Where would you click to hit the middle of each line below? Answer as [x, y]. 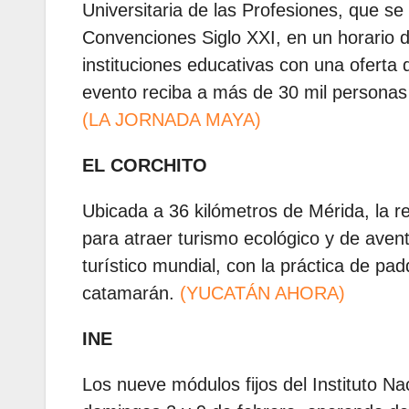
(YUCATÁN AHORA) [262, 294]
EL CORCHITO [145, 166]
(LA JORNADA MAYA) [172, 120]
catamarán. [131, 294]
